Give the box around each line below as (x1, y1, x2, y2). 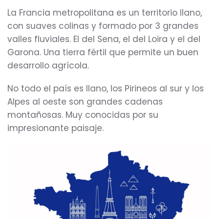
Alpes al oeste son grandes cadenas (7, 96, 163, 108)
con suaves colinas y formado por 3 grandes (7, 20, 198, 32)
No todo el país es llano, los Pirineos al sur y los (7, 83, 204, 94)
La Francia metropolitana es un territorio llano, (7, 7, 202, 19)
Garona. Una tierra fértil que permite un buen (7, 46, 198, 58)
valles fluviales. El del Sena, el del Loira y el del (7, 33, 200, 45)
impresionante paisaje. (7, 122, 104, 134)
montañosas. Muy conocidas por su (7, 109, 158, 121)
